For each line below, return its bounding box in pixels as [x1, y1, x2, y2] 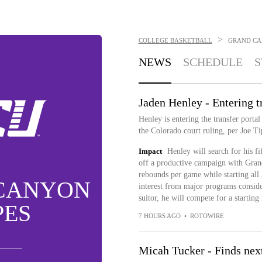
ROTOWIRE [189, 212, 224, 219]
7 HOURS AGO [138, 212, 181, 219]
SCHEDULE [182, 56, 243, 68]
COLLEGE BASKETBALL [138, 37, 212, 44]
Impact [138, 147, 162, 156]
